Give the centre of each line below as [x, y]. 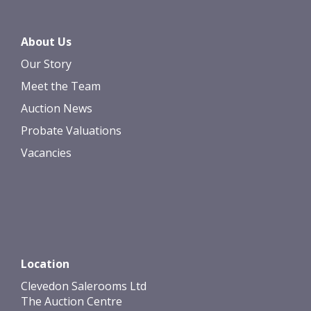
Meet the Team [61, 86]
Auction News [57, 108]
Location [45, 263]
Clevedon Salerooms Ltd [84, 286]
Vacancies [46, 152]
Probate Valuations [71, 130]
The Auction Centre [72, 301]
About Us [46, 41]
